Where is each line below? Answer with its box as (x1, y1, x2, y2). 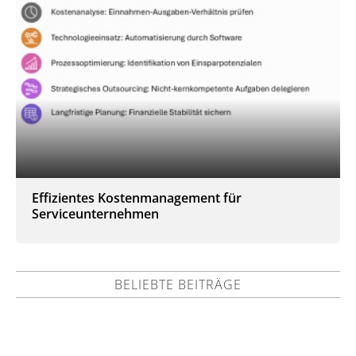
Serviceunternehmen (32, 204, 159, 222)
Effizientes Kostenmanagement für (32, 188, 242, 207)
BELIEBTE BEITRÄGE (114, 276, 242, 294)
